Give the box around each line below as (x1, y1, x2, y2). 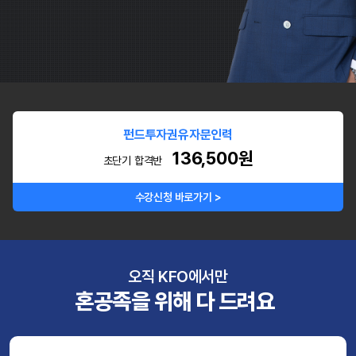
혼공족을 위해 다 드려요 (75, 287, 275, 315)
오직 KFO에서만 (128, 266, 228, 286)
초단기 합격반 (103, 153, 163, 167)
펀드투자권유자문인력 (123, 126, 233, 142)
